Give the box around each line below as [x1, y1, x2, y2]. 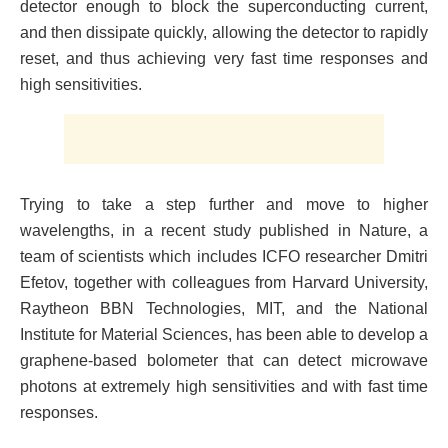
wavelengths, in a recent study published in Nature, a [20, 222, 428, 240]
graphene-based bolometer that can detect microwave [20, 352, 428, 370]
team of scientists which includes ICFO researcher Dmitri [20, 248, 428, 266]
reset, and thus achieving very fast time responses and [20, 50, 428, 68]
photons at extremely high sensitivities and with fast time [20, 378, 428, 396]
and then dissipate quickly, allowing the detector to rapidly [20, 24, 428, 42]
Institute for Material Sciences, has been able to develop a [20, 326, 428, 344]
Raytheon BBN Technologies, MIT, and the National [20, 300, 428, 318]
